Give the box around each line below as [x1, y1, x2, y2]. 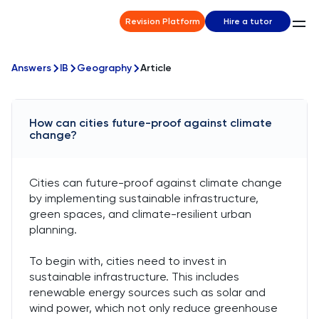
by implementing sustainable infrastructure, [29, 192, 258, 205]
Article [140, 62, 172, 74]
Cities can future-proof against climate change [29, 176, 282, 189]
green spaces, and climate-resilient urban [29, 207, 251, 221]
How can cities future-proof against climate [29, 116, 272, 130]
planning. [29, 223, 77, 236]
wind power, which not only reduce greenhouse [29, 301, 278, 315]
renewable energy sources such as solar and [29, 286, 266, 299]
